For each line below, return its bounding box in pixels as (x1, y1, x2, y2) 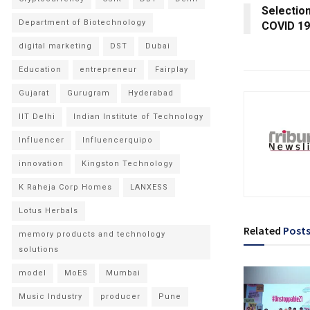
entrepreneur (80, 64, 137, 74)
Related (244, 223, 281, 237)
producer (100, 291, 140, 301)
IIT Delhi (19, 111, 55, 121)
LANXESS (130, 182, 168, 192)
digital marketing (19, 41, 92, 51)
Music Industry (19, 291, 82, 301)
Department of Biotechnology (19, 17, 146, 27)
